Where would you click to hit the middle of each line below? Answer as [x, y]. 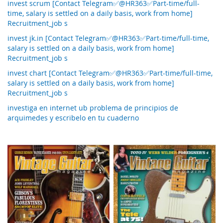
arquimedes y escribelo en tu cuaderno [73, 118]
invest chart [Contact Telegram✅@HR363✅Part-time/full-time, [110, 73]
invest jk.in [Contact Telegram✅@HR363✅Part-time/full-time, [108, 38]
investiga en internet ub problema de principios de [93, 108]
